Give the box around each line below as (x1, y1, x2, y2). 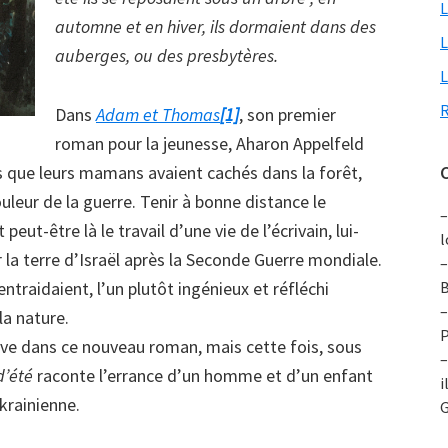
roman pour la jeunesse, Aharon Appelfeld (55, 132, 364, 155)
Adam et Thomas (96, 103, 220, 126)
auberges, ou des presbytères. (55, 44, 278, 67)
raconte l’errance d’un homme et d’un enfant (33, 364, 373, 387)
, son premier (239, 103, 336, 126)
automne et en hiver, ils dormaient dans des (55, 15, 376, 38)
